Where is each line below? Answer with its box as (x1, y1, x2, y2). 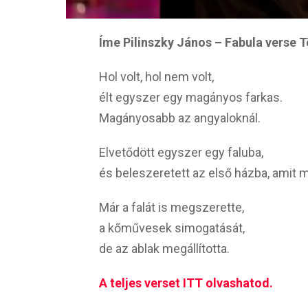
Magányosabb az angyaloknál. (99, 111, 261, 126)
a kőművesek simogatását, (99, 221, 245, 236)
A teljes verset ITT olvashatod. (99, 276, 273, 291)
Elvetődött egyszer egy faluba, (99, 145, 263, 160)
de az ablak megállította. (99, 241, 230, 256)
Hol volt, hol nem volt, (99, 69, 214, 85)
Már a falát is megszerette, (99, 200, 244, 215)
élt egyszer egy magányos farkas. (99, 90, 283, 105)
